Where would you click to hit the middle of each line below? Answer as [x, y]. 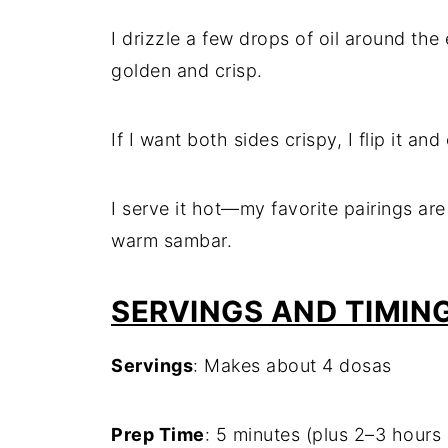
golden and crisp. [187, 70]
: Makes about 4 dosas [292, 365]
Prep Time [158, 434]
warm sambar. [171, 240]
